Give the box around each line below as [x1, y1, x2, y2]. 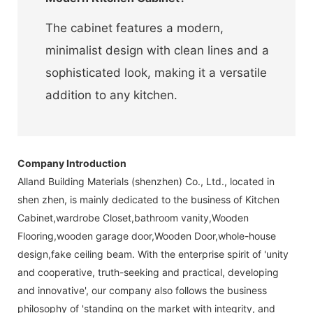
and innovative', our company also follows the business [17, 284, 267, 296]
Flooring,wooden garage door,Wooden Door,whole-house [17, 229, 276, 242]
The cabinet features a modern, [45, 20, 224, 35]
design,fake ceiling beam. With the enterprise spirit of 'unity [17, 247, 289, 260]
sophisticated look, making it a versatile [45, 65, 267, 80]
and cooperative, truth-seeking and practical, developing [17, 265, 279, 278]
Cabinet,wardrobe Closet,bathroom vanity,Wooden [17, 211, 249, 224]
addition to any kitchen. [45, 87, 177, 102]
